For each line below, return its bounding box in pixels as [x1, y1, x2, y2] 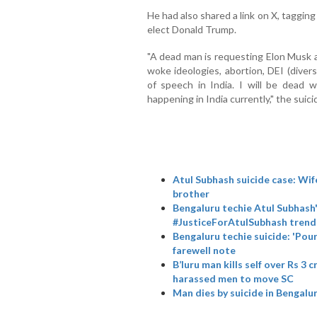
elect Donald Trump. [146, 23, 236, 35]
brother [172, 187, 209, 200]
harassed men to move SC [172, 272, 294, 284]
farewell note [172, 243, 236, 256]
